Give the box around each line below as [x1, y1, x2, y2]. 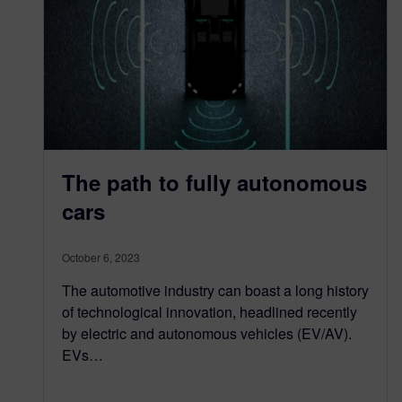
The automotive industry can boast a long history [62, 279, 369, 301]
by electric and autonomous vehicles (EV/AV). [62, 322, 352, 344]
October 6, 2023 [62, 249, 140, 265]
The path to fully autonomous [62, 166, 367, 197]
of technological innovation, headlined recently [62, 301, 357, 322]
